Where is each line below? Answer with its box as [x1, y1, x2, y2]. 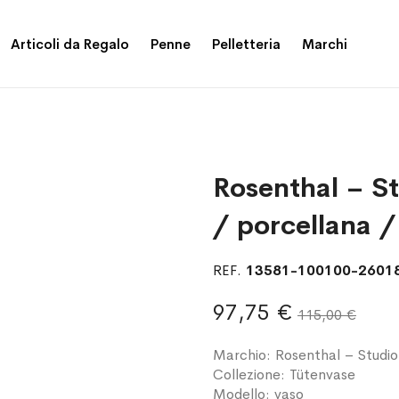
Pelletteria [211, 35, 281, 53]
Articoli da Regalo [10, 35, 129, 53]
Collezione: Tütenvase [213, 365, 355, 384]
